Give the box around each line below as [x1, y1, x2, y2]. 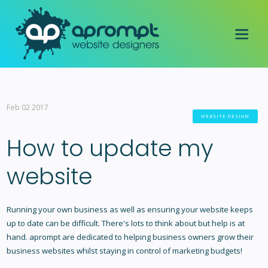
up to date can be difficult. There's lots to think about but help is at [6, 218, 245, 229]
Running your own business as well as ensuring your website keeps [6, 204, 253, 215]
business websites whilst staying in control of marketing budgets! [6, 245, 242, 257]
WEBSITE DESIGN [201, 112, 249, 119]
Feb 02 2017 [6, 102, 48, 112]
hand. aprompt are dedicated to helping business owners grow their [6, 232, 254, 243]
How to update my [6, 132, 214, 165]
